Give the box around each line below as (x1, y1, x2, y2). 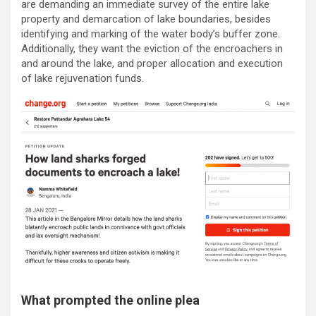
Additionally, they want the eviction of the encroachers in (21, 42, 283, 56)
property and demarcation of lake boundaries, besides (21, 13, 271, 26)
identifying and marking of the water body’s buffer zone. (21, 28, 280, 41)
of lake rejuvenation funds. (21, 72, 144, 85)
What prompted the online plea (21, 292, 200, 308)
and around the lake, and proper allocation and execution (21, 57, 283, 71)
